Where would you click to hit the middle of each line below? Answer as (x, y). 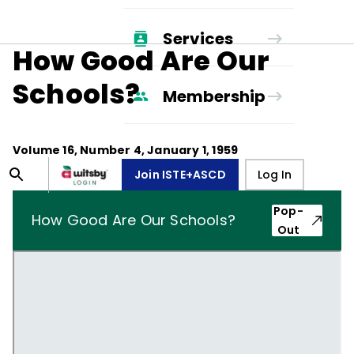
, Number (104, 150)
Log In (274, 175)
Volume (38, 150)
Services (198, 38)
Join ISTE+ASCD (180, 175)
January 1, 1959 (193, 150)
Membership (214, 96)
